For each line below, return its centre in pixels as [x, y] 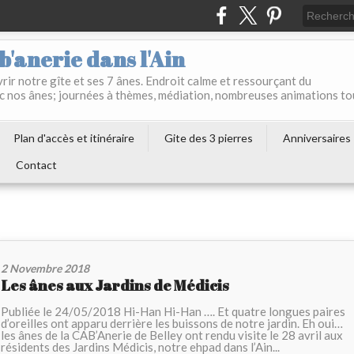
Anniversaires [317, 138]
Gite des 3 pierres [209, 138]
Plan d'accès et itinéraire [74, 138]
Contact [36, 165]
